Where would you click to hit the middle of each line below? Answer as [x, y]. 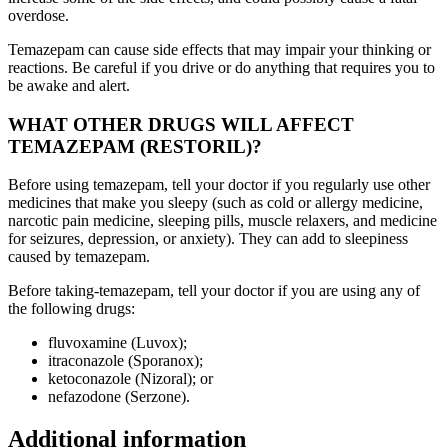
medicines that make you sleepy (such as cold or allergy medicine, [215, 203]
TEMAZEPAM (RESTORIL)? [135, 146]
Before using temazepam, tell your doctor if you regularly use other [219, 185]
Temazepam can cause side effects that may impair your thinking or [219, 50]
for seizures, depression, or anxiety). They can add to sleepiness [208, 239]
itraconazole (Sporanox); [125, 361]
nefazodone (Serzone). [119, 397]
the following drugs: [71, 309]
